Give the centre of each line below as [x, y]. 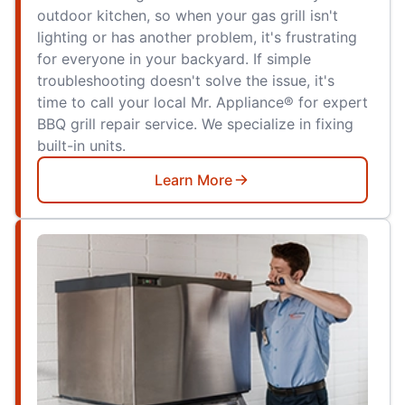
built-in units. [81, 146]
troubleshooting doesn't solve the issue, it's [186, 81]
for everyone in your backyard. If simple [174, 59]
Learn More [193, 180]
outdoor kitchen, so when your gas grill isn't [188, 16]
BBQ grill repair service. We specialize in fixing [195, 124]
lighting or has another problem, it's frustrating [197, 38]
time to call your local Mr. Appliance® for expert [202, 103]
